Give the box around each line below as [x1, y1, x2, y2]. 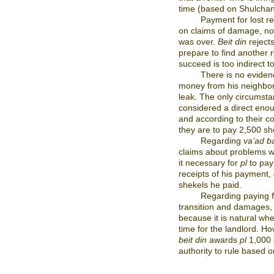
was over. [179, 37, 218, 46]
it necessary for [179, 158, 240, 168]
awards [207, 235, 240, 245]
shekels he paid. [179, 180, 242, 190]
